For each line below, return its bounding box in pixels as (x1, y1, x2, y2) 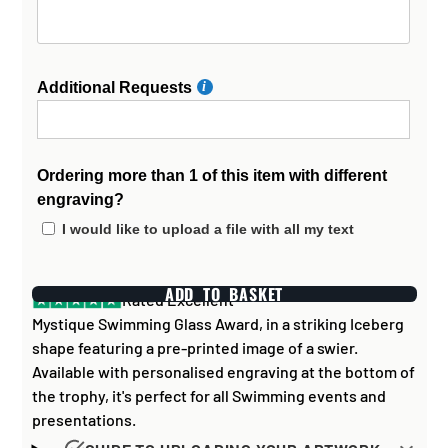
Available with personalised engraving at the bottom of (31, 362, 415, 382)
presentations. (31, 410, 136, 430)
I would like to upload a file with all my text (61, 221, 354, 238)
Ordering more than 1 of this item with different (36, 167, 387, 185)
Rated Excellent (121, 290, 234, 310)
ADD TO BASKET (164, 282, 284, 307)
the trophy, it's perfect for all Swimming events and (31, 386, 386, 406)
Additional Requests (36, 79, 192, 97)
